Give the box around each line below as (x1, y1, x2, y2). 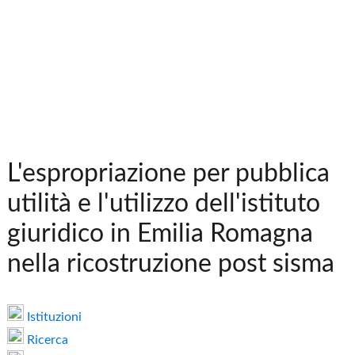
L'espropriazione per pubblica (7, 161, 330, 187)
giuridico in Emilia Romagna (7, 221, 314, 247)
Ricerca (24, 334, 69, 347)
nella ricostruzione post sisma (7, 251, 335, 277)
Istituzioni (24, 311, 82, 324)
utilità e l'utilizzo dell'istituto (7, 191, 321, 217)
